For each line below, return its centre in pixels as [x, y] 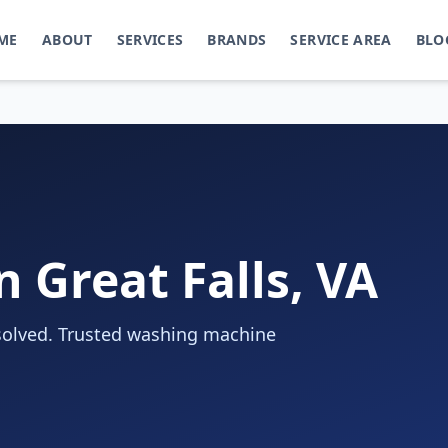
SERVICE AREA [341, 39]
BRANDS [237, 39]
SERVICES [150, 39]
